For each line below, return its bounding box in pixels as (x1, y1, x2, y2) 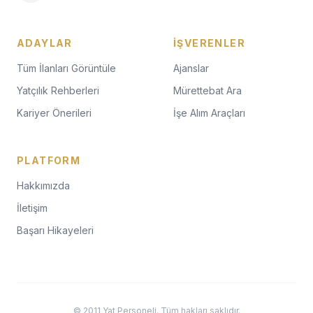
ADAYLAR (17, 37, 73, 49)
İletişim (17, 202, 48, 214)
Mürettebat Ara (173, 85, 242, 96)
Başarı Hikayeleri (17, 224, 94, 236)
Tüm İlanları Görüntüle (17, 62, 116, 74)
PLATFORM (17, 154, 81, 166)
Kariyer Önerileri (17, 107, 92, 119)
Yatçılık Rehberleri (17, 85, 99, 96)
